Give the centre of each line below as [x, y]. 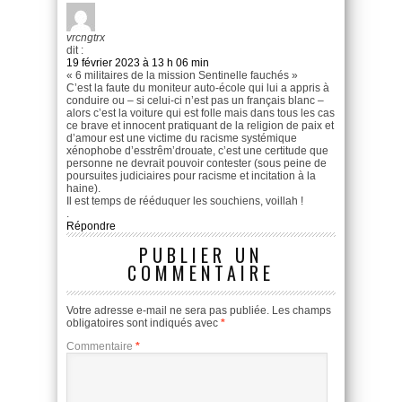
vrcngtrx [86, 38]
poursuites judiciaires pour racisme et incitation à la [191, 176]
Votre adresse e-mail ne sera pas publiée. [168, 311]
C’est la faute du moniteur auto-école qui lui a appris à [198, 88]
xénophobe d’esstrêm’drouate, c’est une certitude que [197, 151]
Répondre [91, 227]
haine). [83, 189]
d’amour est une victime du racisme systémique [182, 139]
